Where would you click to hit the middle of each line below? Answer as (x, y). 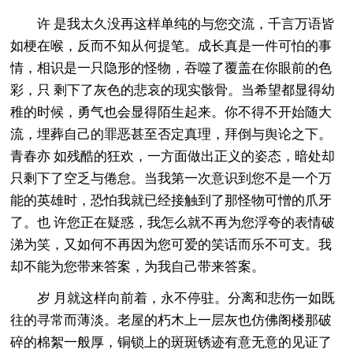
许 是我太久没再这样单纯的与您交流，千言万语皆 (173, 24)
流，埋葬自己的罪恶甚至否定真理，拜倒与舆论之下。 (171, 134)
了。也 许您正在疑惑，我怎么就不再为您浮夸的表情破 (173, 222)
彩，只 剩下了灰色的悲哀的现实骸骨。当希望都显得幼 (173, 90)
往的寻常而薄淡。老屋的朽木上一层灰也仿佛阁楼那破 (171, 320)
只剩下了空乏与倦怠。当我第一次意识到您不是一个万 (171, 178)
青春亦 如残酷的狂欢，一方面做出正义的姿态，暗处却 (173, 156)
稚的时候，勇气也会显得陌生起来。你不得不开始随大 (171, 112)
